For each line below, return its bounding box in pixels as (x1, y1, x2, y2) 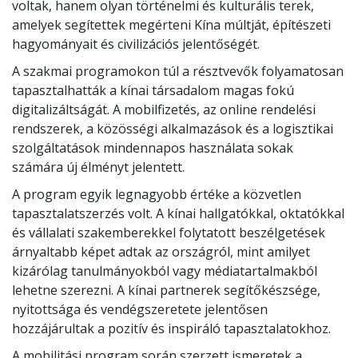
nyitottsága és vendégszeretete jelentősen (12, 300, 268, 319)
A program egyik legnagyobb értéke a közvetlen (12, 185, 301, 204)
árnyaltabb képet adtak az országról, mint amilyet (12, 243, 310, 261)
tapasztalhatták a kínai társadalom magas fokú (12, 82, 294, 100)
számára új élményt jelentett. (12, 158, 191, 177)
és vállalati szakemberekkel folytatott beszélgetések (12, 224, 325, 242)
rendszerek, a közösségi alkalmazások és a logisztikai (12, 120, 333, 138)
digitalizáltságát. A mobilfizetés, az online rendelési (12, 101, 316, 119)
